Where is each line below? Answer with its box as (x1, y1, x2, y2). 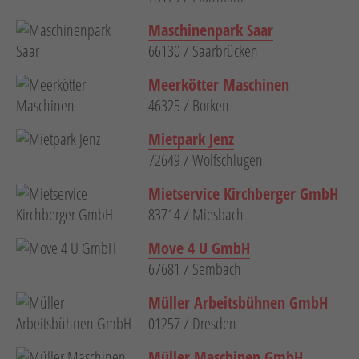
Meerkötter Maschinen (148, 74, 289, 96)
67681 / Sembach (148, 258, 241, 280)
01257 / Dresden (148, 313, 236, 335)
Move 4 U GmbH (148, 237, 250, 260)
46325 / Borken (148, 95, 229, 117)
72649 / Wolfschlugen (148, 149, 263, 171)
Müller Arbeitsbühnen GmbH (148, 292, 328, 314)
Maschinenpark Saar (148, 19, 273, 42)
